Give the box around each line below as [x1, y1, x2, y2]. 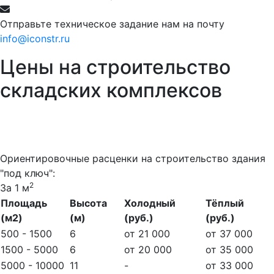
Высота [70, 196, 107, 209]
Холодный [124, 196, 176, 209]
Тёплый [206, 196, 244, 209]
